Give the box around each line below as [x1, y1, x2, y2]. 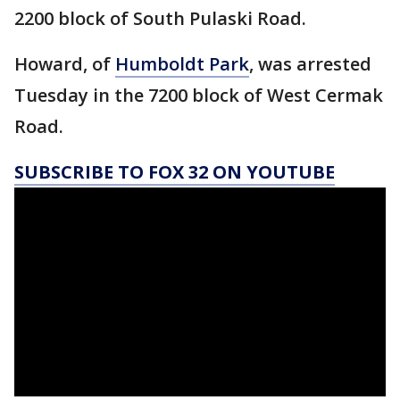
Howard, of [14, 52, 115, 77]
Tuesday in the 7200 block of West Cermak [14, 83, 383, 108]
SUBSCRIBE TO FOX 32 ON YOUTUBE [14, 160, 335, 185]
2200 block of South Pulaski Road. [14, 6, 306, 31]
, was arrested [249, 52, 371, 77]
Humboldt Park [115, 52, 249, 77]
